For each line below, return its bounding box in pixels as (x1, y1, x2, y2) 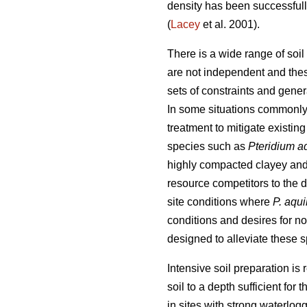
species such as (167, 140, 248, 153)
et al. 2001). (200, 19, 260, 31)
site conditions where (167, 196, 273, 208)
